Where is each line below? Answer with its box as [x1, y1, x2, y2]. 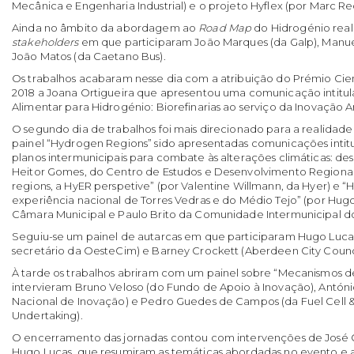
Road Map [198, 21, 252, 34]
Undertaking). [12, 308, 83, 322]
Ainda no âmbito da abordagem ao [12, 21, 199, 34]
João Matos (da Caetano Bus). [12, 49, 166, 62]
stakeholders [12, 35, 79, 48]
